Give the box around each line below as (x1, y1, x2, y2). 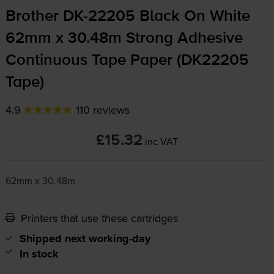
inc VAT (145, 135, 178, 149)
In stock (19, 246, 59, 262)
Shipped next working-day (19, 231, 150, 247)
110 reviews (75, 102, 130, 118)
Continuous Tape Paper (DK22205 (5, 53, 249, 69)
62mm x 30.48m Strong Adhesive (5, 31, 243, 47)
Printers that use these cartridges (17, 210, 178, 226)
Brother (5, 9, 63, 25)
